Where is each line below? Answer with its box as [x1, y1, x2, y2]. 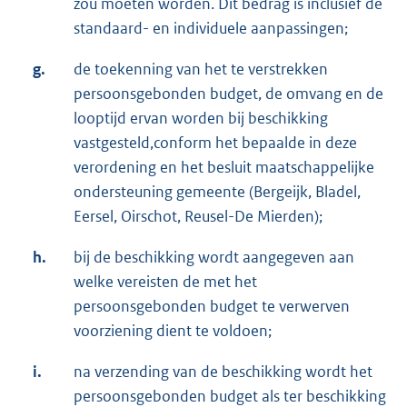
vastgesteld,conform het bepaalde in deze [74, 133, 357, 154]
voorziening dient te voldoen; [74, 321, 272, 342]
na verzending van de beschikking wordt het [74, 362, 372, 382]
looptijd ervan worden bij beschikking [74, 108, 328, 129]
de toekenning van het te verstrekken [74, 59, 328, 80]
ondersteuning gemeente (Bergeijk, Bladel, [74, 182, 361, 203]
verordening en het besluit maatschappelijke [74, 157, 374, 178]
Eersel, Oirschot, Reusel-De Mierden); [74, 206, 323, 227]
